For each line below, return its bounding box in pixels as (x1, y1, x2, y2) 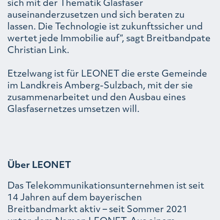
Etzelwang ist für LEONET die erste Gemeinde (7, 67, 207, 80)
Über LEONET (7, 158, 71, 171)
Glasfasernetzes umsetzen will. (7, 102, 139, 115)
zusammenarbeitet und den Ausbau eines (7, 90, 186, 103)
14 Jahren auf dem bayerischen (7, 191, 142, 203)
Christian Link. (7, 43, 69, 56)
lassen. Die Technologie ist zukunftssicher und (7, 20, 203, 32)
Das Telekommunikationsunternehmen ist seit (7, 179, 204, 192)
